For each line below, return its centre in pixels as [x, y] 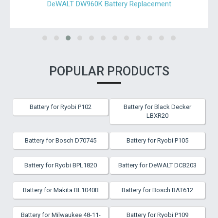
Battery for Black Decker [157, 107]
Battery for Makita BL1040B [61, 190]
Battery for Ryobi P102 [61, 107]
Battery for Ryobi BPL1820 [61, 165]
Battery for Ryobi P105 [157, 140]
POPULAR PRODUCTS [109, 71]
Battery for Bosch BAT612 [157, 190]
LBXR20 [157, 116]
